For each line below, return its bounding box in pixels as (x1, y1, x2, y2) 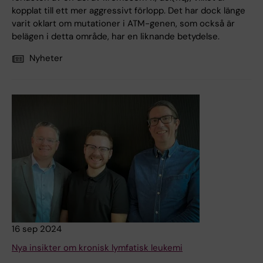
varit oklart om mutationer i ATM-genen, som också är (12, 18, 235, 30)
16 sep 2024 (12, 223, 62, 235)
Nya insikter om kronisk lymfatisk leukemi (12, 242, 183, 254)
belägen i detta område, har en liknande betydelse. (12, 31, 220, 43)
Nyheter (29, 52, 63, 65)
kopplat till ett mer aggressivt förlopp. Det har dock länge (12, 5, 245, 17)
